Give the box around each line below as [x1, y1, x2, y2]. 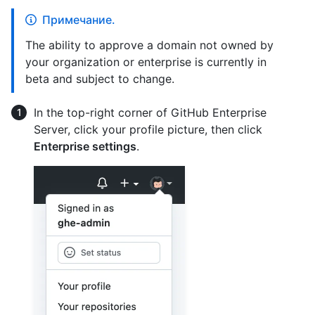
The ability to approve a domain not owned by [25, 38, 274, 53]
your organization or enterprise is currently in [25, 55, 266, 70]
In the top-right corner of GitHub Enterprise [34, 105, 266, 120]
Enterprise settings [34, 139, 136, 154]
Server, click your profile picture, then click [34, 122, 262, 137]
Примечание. [42, 13, 115, 27]
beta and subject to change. [25, 72, 174, 86]
